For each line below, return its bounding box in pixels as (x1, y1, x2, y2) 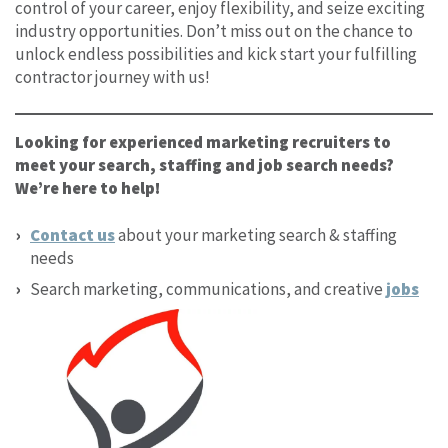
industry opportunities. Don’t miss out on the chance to (15, 19, 413, 42)
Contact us (30, 223, 115, 246)
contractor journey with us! (15, 65, 210, 88)
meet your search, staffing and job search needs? (15, 153, 394, 176)
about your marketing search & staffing (115, 223, 397, 246)
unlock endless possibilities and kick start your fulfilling (15, 42, 417, 65)
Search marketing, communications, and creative (30, 277, 386, 300)
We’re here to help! (15, 176, 160, 199)
